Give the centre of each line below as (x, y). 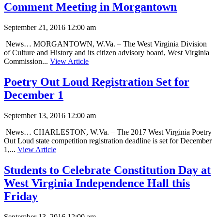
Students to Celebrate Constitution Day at (107, 170)
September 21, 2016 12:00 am (50, 28)
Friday (21, 196)
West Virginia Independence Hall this (97, 183)
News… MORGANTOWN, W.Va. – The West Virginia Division (105, 44)
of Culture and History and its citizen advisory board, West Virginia (107, 53)
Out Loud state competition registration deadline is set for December (108, 140)
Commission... (27, 62)
